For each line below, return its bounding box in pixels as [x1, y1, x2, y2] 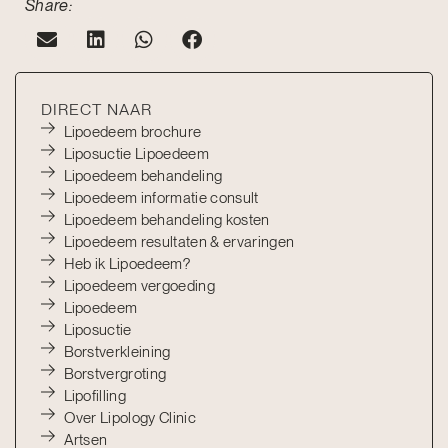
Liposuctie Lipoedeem [63, 145, 210, 164]
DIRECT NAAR [41, 100, 153, 120]
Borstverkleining [63, 343, 171, 362]
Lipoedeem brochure [63, 123, 202, 142]
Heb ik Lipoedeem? [63, 255, 191, 274]
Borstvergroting [63, 365, 167, 384]
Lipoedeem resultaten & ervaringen [63, 233, 295, 252]
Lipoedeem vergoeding [63, 277, 216, 296]
